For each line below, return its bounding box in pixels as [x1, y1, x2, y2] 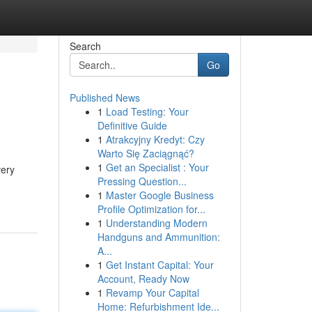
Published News [69, 91, 140, 104]
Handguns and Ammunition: [97, 230, 220, 244]
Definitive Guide [97, 118, 167, 132]
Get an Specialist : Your [105, 160, 209, 174]
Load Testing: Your [105, 104, 189, 118]
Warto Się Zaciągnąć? [97, 146, 194, 160]
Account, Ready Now [97, 272, 189, 286]
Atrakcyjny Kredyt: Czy [105, 132, 205, 146]
